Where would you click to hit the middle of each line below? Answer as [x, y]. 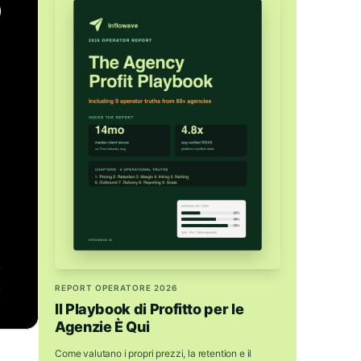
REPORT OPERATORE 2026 [116, 287]
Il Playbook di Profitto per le [149, 309]
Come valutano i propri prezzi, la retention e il [154, 353]
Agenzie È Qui [102, 326]
